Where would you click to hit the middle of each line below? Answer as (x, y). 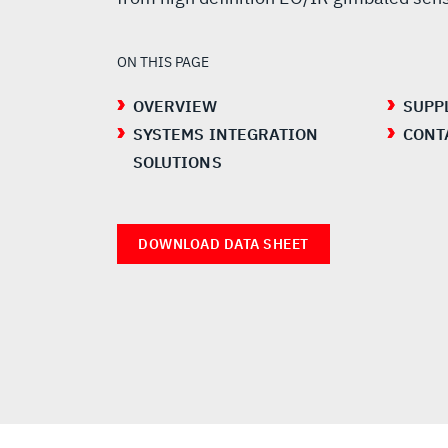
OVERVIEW (175, 106)
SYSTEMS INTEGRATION (226, 134)
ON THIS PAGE (163, 62)
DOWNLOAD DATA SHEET (223, 244)
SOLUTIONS (177, 162)
